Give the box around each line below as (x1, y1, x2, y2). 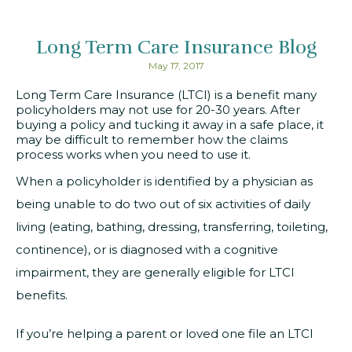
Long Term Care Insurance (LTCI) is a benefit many (16, 87, 317, 103)
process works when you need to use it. (16, 147, 251, 163)
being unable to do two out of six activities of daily (16, 196, 310, 212)
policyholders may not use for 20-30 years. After (16, 102, 300, 118)
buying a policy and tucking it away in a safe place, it (16, 117, 324, 133)
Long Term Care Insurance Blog (35, 35, 317, 60)
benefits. (16, 288, 68, 303)
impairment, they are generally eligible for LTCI (16, 265, 295, 280)
